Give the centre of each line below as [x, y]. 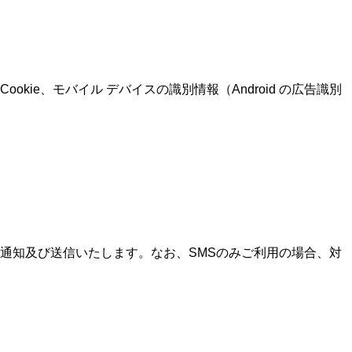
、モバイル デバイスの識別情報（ [136, 89]
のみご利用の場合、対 [279, 253]
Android [255, 89]
